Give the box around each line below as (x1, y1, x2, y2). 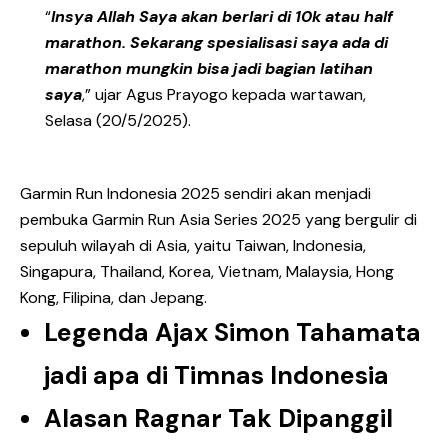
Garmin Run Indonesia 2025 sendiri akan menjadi (20, 183, 371, 205)
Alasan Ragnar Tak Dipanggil (44, 402, 393, 436)
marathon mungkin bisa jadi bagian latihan (45, 57, 373, 79)
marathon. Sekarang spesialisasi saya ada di (45, 31, 388, 53)
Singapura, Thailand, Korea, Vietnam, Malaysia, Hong (20, 261, 394, 283)
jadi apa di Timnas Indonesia (44, 359, 389, 393)
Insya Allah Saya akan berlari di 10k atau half (51, 5, 393, 27)
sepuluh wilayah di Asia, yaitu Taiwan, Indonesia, (20, 235, 366, 257)
